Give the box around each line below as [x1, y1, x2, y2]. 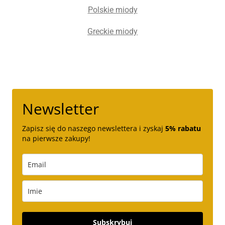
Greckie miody [87, 26, 138, 36]
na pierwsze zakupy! [22, 134, 90, 144]
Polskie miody [87, 5, 138, 15]
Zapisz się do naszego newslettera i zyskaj [22, 124, 165, 134]
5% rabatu [165, 124, 201, 134]
